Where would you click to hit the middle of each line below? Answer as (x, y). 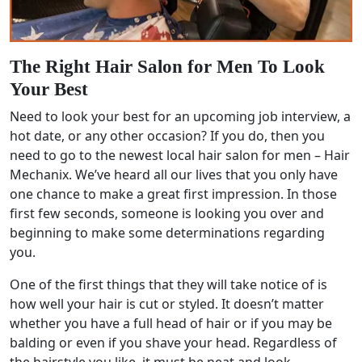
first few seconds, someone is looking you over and (167, 213)
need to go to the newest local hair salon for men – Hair (180, 155)
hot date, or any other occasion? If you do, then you (167, 135)
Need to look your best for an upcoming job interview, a (180, 116)
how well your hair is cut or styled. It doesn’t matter (167, 303)
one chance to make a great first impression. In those (173, 194)
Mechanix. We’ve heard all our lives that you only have (174, 174)
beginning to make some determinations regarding (167, 232)
